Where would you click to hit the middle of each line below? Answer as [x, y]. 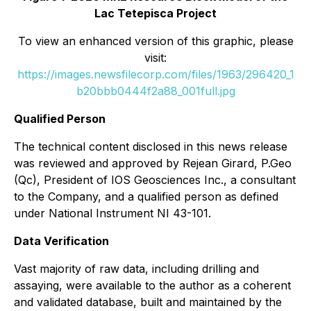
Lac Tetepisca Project [155, 13]
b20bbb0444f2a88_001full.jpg [155, 91]
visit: [155, 57]
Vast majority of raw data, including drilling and [136, 268]
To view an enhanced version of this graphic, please [155, 41]
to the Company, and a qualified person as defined [146, 196]
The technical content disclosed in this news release [151, 146]
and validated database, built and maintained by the [148, 302]
